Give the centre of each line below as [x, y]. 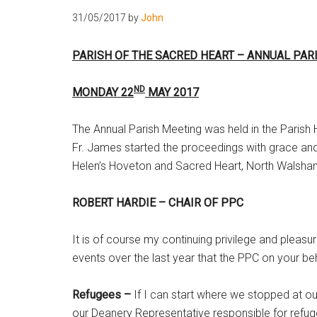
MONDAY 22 [103, 92]
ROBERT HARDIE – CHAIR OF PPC [158, 203]
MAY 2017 [172, 92]
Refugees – [103, 295]
